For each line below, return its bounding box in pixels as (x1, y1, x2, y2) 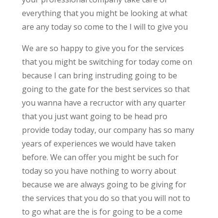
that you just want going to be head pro (21, 110, 167, 122)
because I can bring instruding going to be (21, 70, 177, 81)
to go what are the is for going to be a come (21, 206, 182, 217)
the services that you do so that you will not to (21, 192, 190, 203)
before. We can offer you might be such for (21, 151, 179, 163)
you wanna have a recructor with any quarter (21, 97, 186, 108)
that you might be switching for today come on (21, 56, 192, 67)
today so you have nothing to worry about (21, 165, 176, 176)
